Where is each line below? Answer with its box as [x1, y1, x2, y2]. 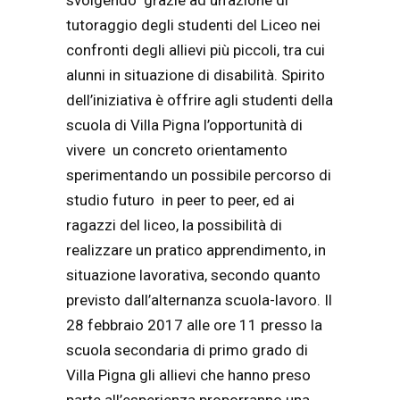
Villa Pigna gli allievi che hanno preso [66, 366, 311, 385]
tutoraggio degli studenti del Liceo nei [66, 16, 321, 35]
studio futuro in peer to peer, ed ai [66, 191, 295, 210]
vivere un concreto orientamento [66, 141, 287, 160]
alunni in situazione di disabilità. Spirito [66, 66, 325, 85]
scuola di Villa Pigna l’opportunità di [66, 116, 303, 135]
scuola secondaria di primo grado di [66, 341, 308, 360]
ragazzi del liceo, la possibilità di [66, 216, 282, 235]
